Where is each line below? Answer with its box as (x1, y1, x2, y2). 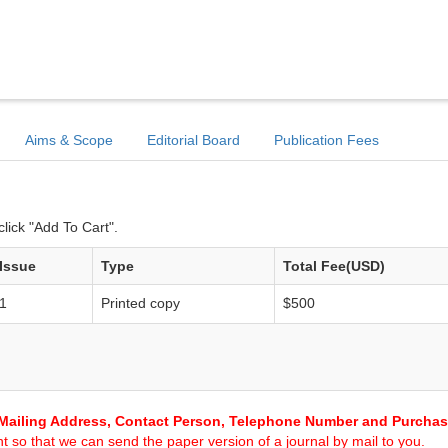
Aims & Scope (25, 132, 113, 148)
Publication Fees (274, 132, 379, 148)
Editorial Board (147, 132, 240, 148)
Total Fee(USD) (283, 258, 385, 274)
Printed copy (101, 295, 180, 311)
